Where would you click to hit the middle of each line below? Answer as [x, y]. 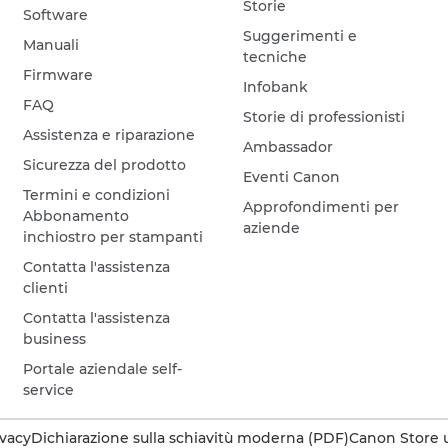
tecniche [275, 56]
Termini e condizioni [97, 194]
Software [56, 14]
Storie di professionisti [324, 116]
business [55, 338]
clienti [46, 287]
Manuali [51, 44]
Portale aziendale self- [103, 368]
